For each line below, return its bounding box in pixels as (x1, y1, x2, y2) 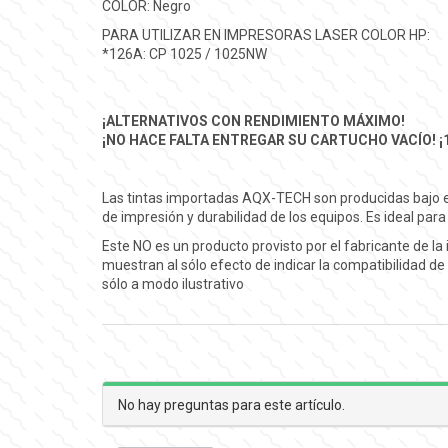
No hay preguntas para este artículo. (118, 396, 345, 413)
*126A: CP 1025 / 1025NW (102, 45, 267, 62)
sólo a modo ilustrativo (102, 275, 244, 292)
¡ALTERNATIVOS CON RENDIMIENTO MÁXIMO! (102, 112, 405, 129)
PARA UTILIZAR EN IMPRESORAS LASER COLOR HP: (102, 26, 430, 43)
